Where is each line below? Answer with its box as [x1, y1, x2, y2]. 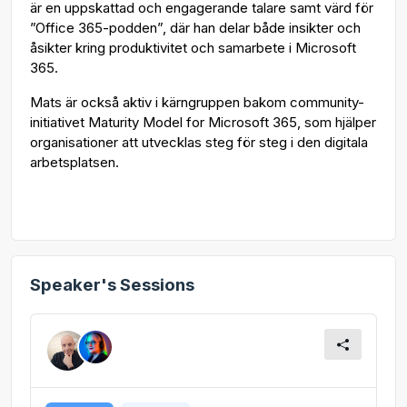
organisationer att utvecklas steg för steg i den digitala [30, 134, 368, 152]
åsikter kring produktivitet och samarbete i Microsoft [30, 39, 356, 57]
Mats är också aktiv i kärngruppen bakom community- [30, 94, 364, 112]
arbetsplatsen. [30, 154, 119, 172]
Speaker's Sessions [30, 274, 194, 296]
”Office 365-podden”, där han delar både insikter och [30, 19, 361, 37]
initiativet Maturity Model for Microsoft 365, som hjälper [30, 114, 376, 132]
